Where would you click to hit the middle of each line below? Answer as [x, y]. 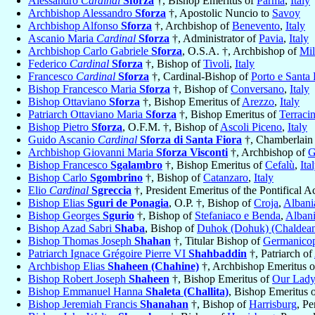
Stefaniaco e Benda [238, 216]
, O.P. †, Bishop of [211, 203]
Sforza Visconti [192, 153]
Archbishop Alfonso [75, 26]
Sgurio [118, 216]
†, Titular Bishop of [217, 241]
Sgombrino [116, 178]
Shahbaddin [218, 254]
